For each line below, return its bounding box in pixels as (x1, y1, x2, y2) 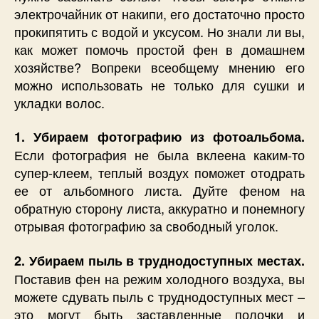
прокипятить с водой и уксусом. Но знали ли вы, (14, 21, 305, 41)
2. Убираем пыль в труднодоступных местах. (14, 251, 305, 270)
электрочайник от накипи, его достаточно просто (14, 4, 305, 23)
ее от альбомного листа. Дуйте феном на (14, 181, 305, 200)
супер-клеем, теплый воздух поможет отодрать (14, 163, 305, 182)
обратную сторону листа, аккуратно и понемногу (14, 199, 305, 218)
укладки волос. (14, 93, 105, 112)
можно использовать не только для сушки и (14, 75, 305, 94)
